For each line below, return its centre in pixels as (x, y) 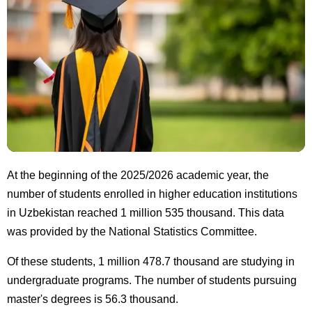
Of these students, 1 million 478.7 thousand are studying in (151, 261)
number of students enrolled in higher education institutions (152, 194)
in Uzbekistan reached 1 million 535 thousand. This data (146, 212)
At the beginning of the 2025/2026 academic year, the (138, 175)
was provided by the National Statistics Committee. (132, 231)
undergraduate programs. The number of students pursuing (152, 280)
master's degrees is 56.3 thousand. (93, 299)
